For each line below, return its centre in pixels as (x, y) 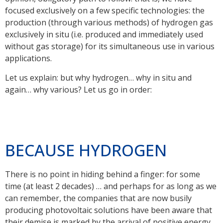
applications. (28, 58)
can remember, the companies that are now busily (98, 198)
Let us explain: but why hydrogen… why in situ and (98, 77)
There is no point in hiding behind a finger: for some (103, 174)
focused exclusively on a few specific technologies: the (105, 11)
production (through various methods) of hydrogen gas (109, 23)
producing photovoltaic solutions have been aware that (109, 210)
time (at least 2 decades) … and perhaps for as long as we (111, 186)
